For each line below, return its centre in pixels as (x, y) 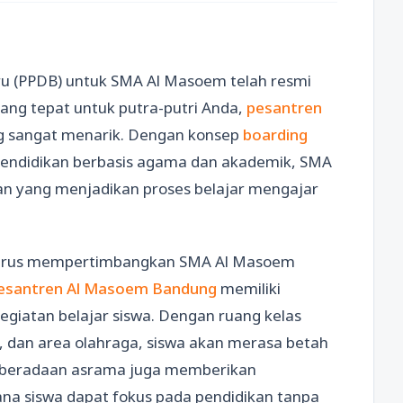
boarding (273, 134)
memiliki (249, 289)
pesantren (284, 107)
